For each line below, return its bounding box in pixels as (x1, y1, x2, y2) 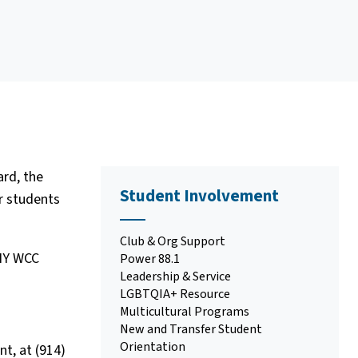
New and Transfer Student (120, 320, 262, 338)
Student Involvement (120, 184, 279, 208)
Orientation (120, 338, 185, 356)
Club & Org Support (120, 233, 225, 250)
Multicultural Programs (120, 303, 249, 320)
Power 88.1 (120, 250, 180, 268)
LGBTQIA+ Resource (120, 285, 230, 303)
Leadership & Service (120, 268, 231, 285)
